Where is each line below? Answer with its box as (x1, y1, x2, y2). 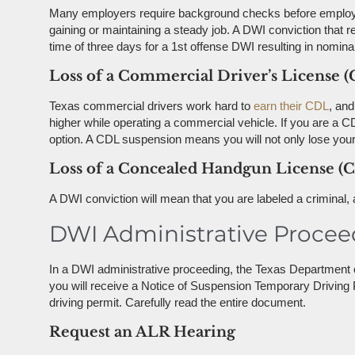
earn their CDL (254, 99, 329, 113)
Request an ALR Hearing (49, 323, 235, 341)
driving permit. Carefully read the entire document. (49, 295, 306, 309)
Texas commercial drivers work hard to (49, 99, 254, 113)
